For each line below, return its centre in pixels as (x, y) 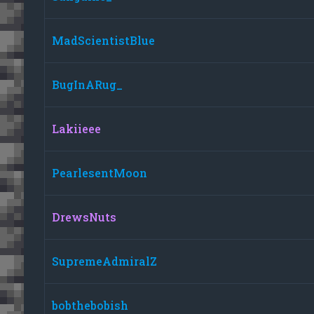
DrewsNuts (84, 217)
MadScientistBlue (103, 40)
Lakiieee (76, 128)
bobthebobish (90, 305)
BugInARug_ (87, 84)
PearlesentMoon (99, 172)
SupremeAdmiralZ (104, 261)
